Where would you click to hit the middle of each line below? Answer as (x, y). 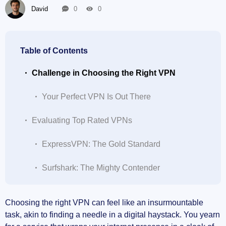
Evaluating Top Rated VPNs (82, 120)
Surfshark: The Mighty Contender (101, 168)
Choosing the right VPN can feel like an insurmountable (104, 203)
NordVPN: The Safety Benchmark (102, 215)
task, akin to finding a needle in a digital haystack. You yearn (112, 215)
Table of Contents (54, 51)
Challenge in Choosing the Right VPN (104, 73)
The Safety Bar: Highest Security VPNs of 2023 (116, 191)
